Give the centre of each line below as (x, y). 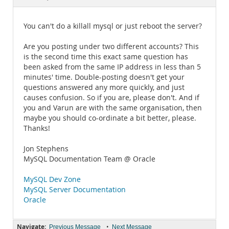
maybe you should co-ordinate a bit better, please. (110, 118)
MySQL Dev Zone (52, 179)
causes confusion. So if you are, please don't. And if (111, 98)
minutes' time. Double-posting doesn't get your (104, 77)
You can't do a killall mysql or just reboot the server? (113, 26)
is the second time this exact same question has (106, 57)
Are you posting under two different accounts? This (111, 47)
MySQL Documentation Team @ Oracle (89, 159)
